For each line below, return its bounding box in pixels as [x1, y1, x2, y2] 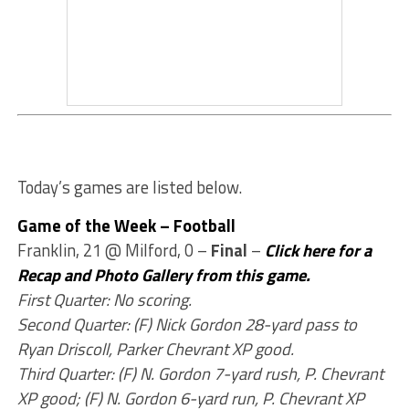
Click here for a [264, 237, 372, 263]
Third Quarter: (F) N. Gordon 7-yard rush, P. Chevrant [16, 361, 383, 386]
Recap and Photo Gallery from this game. [16, 262, 310, 288]
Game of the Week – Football [16, 213, 236, 238]
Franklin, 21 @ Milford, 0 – [16, 237, 211, 263]
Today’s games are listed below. [16, 174, 242, 200]
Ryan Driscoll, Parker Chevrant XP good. [16, 336, 294, 362]
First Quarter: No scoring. [16, 287, 192, 312]
